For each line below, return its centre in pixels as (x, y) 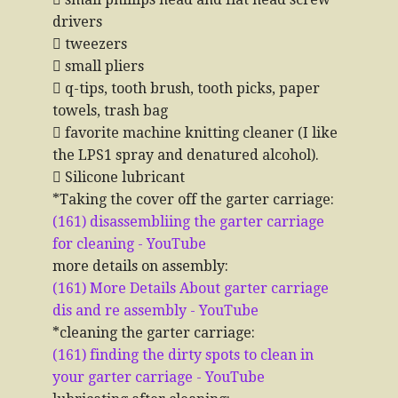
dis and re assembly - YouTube (155, 310)
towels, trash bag (110, 111)
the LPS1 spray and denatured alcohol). (186, 155)
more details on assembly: (140, 266)
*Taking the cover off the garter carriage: (193, 199)
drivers (77, 22)
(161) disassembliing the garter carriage (188, 222)
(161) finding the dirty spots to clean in (183, 355)
